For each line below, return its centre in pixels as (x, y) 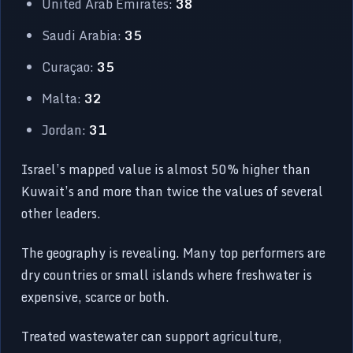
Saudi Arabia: (84, 35)
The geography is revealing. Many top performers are (174, 253)
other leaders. (61, 213)
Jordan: (66, 130)
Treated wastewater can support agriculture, (152, 336)
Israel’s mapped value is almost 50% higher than (166, 169)
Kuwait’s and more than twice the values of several (173, 191)
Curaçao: (70, 67)
